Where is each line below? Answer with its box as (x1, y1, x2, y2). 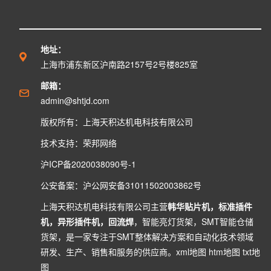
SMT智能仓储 (201, 215, 253, 227)
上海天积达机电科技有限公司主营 (41, 200, 168, 212)
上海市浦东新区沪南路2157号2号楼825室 (41, 58, 198, 70)
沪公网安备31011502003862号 (83, 179, 201, 191)
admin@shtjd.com (41, 94, 109, 106)
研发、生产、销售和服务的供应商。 (41, 246, 176, 258)
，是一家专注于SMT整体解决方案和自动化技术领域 (57, 230, 253, 243)
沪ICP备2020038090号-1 (41, 158, 136, 170)
